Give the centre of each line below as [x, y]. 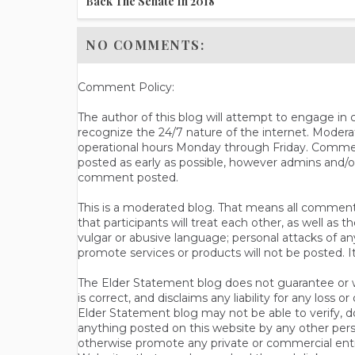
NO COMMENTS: [145, 45]
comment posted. [128, 178]
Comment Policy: [126, 88]
